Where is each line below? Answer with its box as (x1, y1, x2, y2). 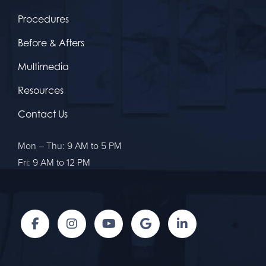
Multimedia (18, 61, 69, 73)
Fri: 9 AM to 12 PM (18, 157, 90, 169)
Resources (18, 84, 64, 97)
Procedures (18, 13, 69, 26)
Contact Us (18, 108, 68, 121)
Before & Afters (18, 37, 84, 49)
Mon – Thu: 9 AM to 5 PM (18, 140, 122, 153)
